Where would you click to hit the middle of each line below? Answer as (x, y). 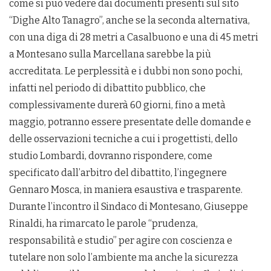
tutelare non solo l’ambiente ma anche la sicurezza (124, 258)
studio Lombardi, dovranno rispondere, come (111, 156)
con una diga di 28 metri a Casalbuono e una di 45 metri (134, 38)
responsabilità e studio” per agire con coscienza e (121, 241)
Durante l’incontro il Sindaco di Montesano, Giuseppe (129, 207)
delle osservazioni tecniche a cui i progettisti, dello (123, 139)
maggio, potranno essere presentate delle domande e (130, 122)
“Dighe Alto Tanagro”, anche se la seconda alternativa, (129, 21)
